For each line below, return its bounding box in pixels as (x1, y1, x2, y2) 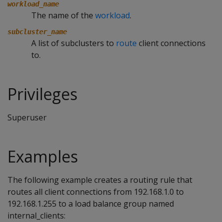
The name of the (31, 10, 95, 21)
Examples (7, 146, 78, 167)
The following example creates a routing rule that (7, 174, 192, 185)
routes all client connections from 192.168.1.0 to (7, 186, 184, 197)
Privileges (7, 83, 77, 105)
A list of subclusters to (31, 38, 116, 49)
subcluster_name (7, 28, 67, 36)
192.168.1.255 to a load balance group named (7, 198, 174, 209)
